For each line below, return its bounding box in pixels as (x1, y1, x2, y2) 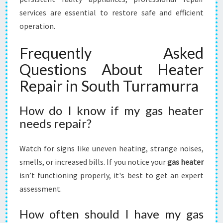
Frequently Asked (19, 44, 204, 62)
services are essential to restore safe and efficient (19, 7, 204, 17)
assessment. (19, 184, 62, 194)
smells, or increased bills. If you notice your (19, 157, 167, 167)
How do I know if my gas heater (19, 103, 204, 117)
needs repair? (19, 116, 92, 130)
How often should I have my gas (19, 207, 204, 221)
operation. (19, 21, 55, 31)
